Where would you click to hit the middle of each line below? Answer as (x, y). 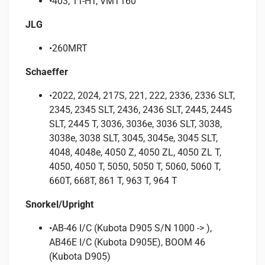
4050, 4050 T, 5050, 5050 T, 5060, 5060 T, (135, 166)
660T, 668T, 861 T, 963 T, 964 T (113, 180)
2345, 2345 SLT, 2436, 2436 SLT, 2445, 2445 (140, 109)
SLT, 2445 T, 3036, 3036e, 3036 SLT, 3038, (135, 124)
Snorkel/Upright (59, 204)
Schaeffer (47, 72)
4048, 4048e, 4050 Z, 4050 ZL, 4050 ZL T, (135, 152)
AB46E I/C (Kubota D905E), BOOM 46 (127, 242)
